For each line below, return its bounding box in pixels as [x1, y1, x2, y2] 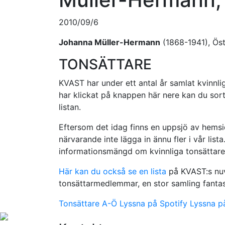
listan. [59, 102, 81, 112]
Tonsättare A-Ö [59, 198, 117, 208]
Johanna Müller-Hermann [59, 37, 160, 47]
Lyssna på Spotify [120, 198, 187, 208]
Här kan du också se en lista [59, 166, 166, 176]
